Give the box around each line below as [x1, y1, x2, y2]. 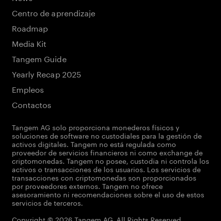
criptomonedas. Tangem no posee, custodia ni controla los [12, 155, 209, 166]
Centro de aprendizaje [12, 6, 96, 18]
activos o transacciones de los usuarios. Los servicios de [12, 163, 201, 174]
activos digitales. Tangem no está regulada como [12, 138, 176, 149]
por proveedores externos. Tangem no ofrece [12, 180, 163, 191]
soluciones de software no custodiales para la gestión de [12, 130, 202, 141]
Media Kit [12, 37, 47, 49]
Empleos [12, 82, 44, 95]
